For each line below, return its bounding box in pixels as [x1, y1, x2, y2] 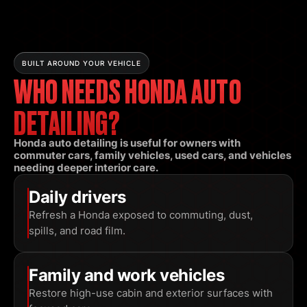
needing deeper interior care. [14, 161, 158, 175]
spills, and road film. [28, 224, 125, 238]
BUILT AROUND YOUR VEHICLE [22, 59, 141, 68]
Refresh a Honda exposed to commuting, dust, [28, 208, 253, 222]
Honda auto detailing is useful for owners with [14, 136, 241, 150]
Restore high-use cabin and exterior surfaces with [28, 286, 273, 300]
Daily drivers [28, 187, 126, 208]
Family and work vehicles [28, 265, 225, 286]
